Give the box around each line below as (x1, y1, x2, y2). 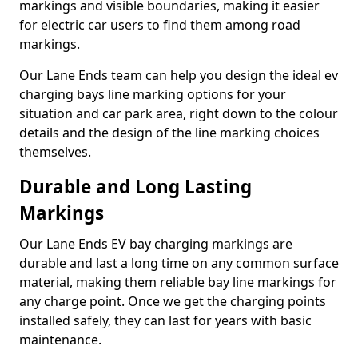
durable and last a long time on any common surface (19, 254, 339, 272)
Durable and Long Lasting (19, 174, 252, 199)
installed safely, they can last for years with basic (19, 312, 312, 329)
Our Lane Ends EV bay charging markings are (19, 235, 292, 253)
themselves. (19, 143, 91, 161)
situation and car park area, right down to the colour (19, 105, 338, 122)
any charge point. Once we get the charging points (19, 292, 326, 310)
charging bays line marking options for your (19, 86, 286, 103)
